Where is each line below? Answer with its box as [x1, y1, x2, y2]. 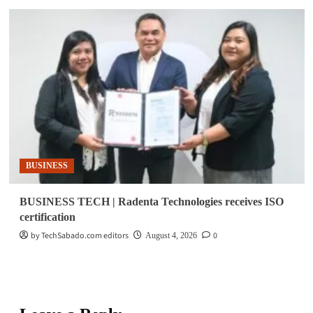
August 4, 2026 [145, 230, 197, 240]
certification [19, 210, 75, 223]
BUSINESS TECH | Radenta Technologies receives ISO [19, 195, 284, 208]
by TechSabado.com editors [30, 229, 129, 242]
